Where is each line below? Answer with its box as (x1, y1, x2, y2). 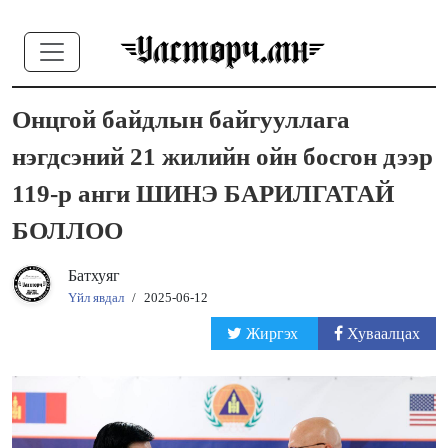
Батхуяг (68, 267, 120, 284)
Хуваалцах (343, 325, 420, 342)
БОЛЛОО (12, 217, 123, 244)
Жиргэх (242, 325, 302, 342)
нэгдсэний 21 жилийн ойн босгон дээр (12, 143, 433, 170)
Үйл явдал (68, 290, 124, 305)
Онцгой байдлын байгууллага (12, 106, 350, 133)
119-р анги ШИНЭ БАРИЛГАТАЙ (12, 180, 394, 207)
